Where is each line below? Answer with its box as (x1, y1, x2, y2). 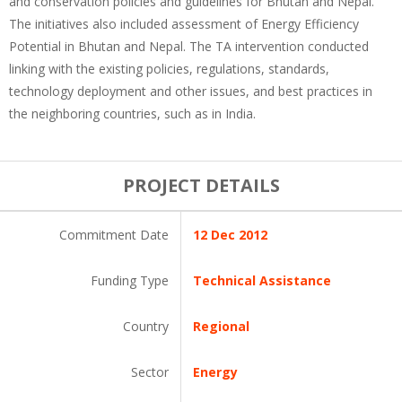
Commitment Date (59, 226, 169, 243)
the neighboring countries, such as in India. (9, 105, 256, 122)
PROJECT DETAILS (122, 173, 280, 197)
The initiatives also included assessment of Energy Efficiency (9, 15, 359, 32)
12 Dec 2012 (193, 226, 267, 243)
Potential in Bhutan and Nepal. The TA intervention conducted (9, 38, 369, 55)
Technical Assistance (193, 272, 331, 289)
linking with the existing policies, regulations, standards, (9, 60, 329, 77)
